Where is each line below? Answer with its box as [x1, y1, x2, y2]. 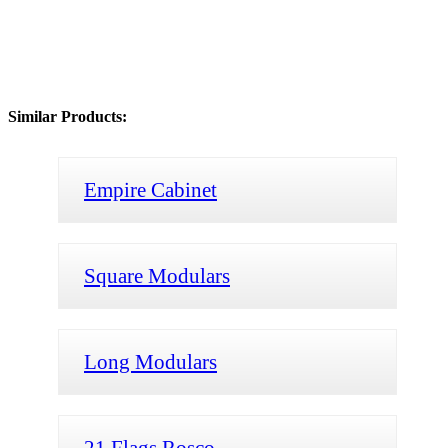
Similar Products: [8, 107, 127, 125]
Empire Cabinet [84, 177, 217, 201]
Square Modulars [84, 263, 230, 287]
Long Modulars [84, 349, 217, 373]
